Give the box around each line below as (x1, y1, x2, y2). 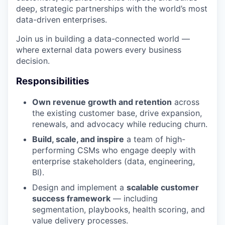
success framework (32, 193, 110, 203)
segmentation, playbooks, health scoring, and (32, 204, 205, 214)
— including (110, 193, 158, 203)
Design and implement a (32, 182, 127, 192)
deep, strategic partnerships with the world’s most (16, 4, 207, 14)
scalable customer (127, 182, 199, 192)
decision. (16, 56, 50, 66)
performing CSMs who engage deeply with (32, 145, 195, 155)
